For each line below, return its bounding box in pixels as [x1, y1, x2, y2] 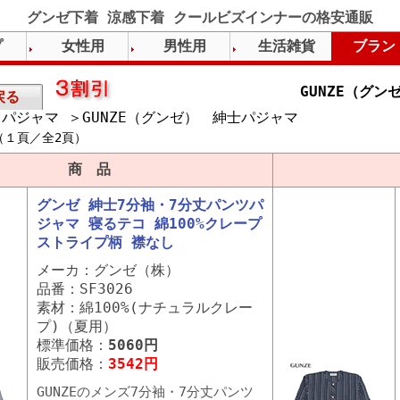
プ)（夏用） [37, 318, 117, 335]
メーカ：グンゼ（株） [37, 262, 179, 279]
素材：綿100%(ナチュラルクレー [37, 299, 253, 316]
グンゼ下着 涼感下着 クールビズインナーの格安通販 [27, 9, 373, 26]
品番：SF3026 [37, 280, 133, 297]
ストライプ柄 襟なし [37, 234, 174, 251]
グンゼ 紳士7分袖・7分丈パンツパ [37, 196, 263, 213]
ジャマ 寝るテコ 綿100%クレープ [37, 215, 262, 232]
